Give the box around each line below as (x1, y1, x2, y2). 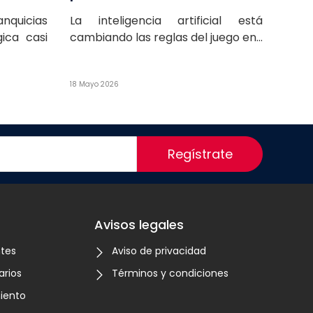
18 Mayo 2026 (70, 79, 119, 89)
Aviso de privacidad (112, 243, 207, 258)
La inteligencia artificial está (70, 12, 263, 29)
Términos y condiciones (112, 265, 229, 280)
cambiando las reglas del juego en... (70, 29, 263, 45)
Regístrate (167, 145, 233, 163)
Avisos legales (94, 215, 184, 233)
